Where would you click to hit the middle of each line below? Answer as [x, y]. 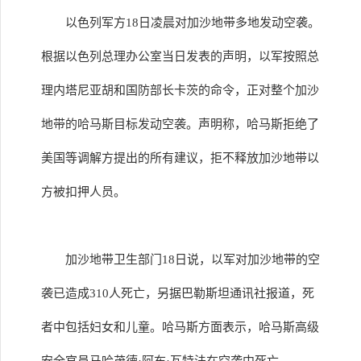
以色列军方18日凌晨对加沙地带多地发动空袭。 [193, 23]
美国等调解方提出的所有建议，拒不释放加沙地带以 [180, 158]
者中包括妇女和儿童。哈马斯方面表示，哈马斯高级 [180, 327]
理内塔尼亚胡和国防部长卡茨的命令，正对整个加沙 [180, 90]
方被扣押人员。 [83, 192]
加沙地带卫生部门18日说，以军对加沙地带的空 [193, 259]
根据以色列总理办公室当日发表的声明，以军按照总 [180, 56]
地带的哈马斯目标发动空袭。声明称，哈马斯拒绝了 [180, 124]
